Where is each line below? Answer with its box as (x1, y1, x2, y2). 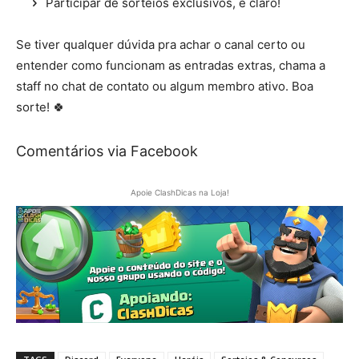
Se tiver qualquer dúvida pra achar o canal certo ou (16, 37, 305, 53)
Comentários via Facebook (16, 143, 198, 160)
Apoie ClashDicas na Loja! (130, 188, 229, 198)
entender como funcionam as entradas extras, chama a (16, 58, 325, 74)
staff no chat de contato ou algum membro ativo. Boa (16, 79, 313, 95)
